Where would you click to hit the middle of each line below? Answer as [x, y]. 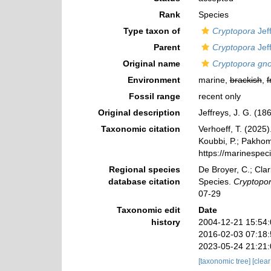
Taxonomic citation [140, 129]
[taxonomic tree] [225, 261]
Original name [151, 64]
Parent [167, 47]
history [165, 222]
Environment [154, 80]
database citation [144, 181]
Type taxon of [152, 31]
